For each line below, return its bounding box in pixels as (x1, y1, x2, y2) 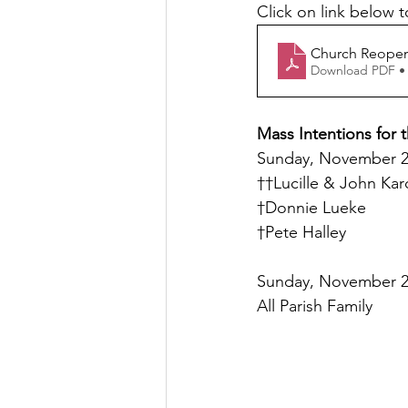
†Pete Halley (257, 222, 346, 242)
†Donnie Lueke (257, 198, 366, 218)
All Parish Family (257, 296, 377, 316)
